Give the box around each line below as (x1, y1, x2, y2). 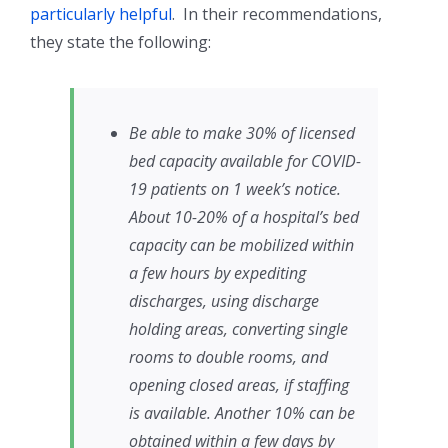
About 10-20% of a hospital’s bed (129, 206, 359, 229)
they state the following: (30, 31, 211, 54)
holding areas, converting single (129, 318, 348, 341)
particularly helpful (30, 3, 172, 26)
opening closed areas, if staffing (129, 374, 349, 397)
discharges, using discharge (129, 290, 319, 313)
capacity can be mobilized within (129, 234, 354, 257)
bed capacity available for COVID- (129, 150, 361, 173)
